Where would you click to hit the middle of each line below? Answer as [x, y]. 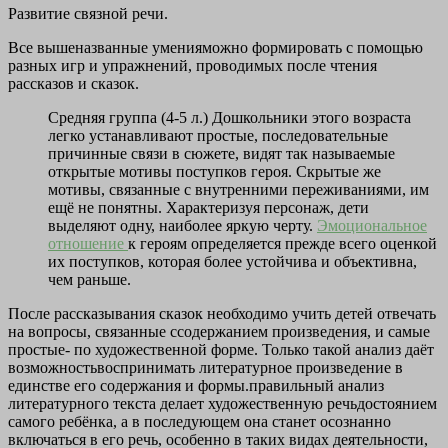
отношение [88, 244]
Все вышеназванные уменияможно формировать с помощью [215, 48]
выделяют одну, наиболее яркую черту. [182, 226]
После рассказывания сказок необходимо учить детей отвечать [222, 314]
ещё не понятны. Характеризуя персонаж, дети [208, 208]
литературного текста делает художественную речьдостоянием [222, 404]
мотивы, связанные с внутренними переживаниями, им [238, 190]
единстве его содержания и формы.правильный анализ [196, 386]
